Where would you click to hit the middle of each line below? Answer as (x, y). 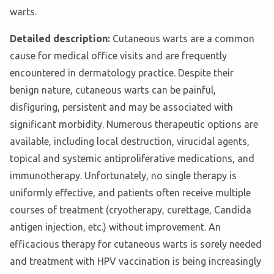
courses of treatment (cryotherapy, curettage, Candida (131, 210)
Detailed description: (61, 39)
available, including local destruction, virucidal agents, (130, 142)
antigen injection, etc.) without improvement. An (115, 227)
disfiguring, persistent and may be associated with (121, 107)
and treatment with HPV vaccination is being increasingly (135, 261)
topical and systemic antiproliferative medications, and (132, 159)
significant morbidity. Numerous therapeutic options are (134, 124)
